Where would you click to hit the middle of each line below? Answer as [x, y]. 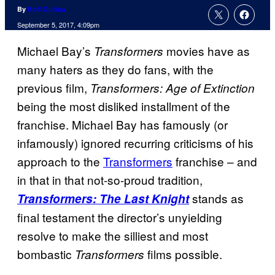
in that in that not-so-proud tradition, [110, 180]
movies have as [207, 51]
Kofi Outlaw [47, 9]
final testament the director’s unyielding [120, 217]
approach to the [60, 161]
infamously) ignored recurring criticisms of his [135, 143]
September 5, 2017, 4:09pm [58, 25]
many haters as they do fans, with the [115, 69]
